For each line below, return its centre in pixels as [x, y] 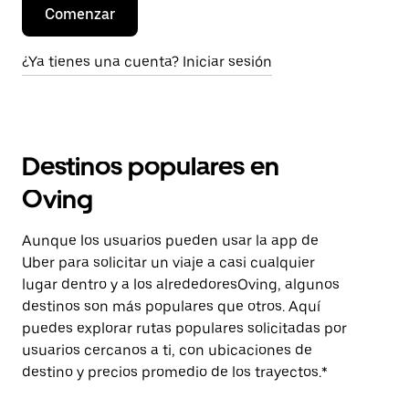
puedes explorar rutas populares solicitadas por [184, 328]
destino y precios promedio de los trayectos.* [175, 372]
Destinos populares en [151, 166]
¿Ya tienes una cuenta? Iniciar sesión [147, 62]
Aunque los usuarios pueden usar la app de [170, 241]
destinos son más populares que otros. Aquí [171, 306]
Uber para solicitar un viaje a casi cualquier [168, 262]
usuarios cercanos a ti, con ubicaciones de [167, 350]
